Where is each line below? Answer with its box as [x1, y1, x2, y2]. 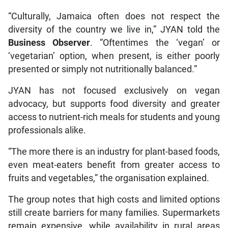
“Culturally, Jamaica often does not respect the [8, 11, 220, 21]
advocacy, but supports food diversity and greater [8, 98, 220, 109]
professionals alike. [8, 125, 86, 135]
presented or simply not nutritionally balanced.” [8, 64, 197, 74]
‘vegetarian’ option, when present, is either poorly [8, 50, 220, 61]
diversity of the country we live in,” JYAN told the [8, 24, 220, 35]
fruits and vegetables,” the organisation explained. [8, 173, 209, 183]
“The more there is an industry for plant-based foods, [8, 146, 220, 157]
